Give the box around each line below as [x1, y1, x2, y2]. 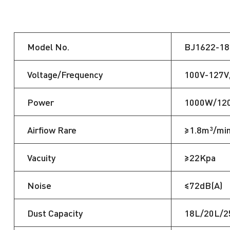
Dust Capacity [27, 207, 83, 219]
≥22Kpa [184, 151, 216, 164]
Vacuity [27, 151, 55, 164]
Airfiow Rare [27, 124, 76, 136]
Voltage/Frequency [27, 68, 103, 81]
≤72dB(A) [184, 179, 222, 191]
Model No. [27, 41, 69, 53]
